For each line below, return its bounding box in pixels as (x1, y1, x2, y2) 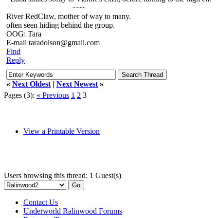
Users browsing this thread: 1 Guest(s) (4, 171, 121, 180)
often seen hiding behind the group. (6, 21, 115, 29)
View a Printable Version (23, 127, 100, 135)
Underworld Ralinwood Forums (23, 207, 122, 215)
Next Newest (56, 80, 98, 88)
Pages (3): (4, 91, 35, 99)
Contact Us (23, 198, 58, 206)
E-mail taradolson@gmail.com (6, 38, 100, 47)
